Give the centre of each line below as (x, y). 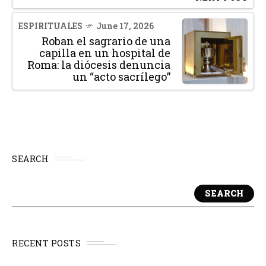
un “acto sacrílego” (121, 76)
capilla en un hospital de (105, 53)
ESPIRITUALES (50, 26)
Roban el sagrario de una (106, 41)
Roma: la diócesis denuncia (99, 64)
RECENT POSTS (46, 243)
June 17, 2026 (125, 26)
